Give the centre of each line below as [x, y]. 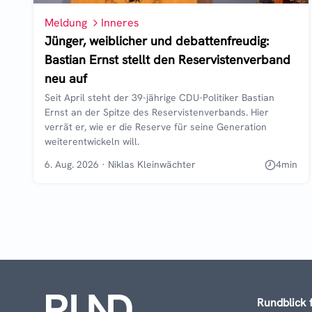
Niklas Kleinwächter [152, 165]
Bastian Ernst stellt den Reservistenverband [167, 60]
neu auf [66, 79]
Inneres [120, 23]
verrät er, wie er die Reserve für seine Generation [156, 127]
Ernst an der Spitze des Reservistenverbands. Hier [157, 112]
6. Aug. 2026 [72, 165]
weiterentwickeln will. [92, 142]
